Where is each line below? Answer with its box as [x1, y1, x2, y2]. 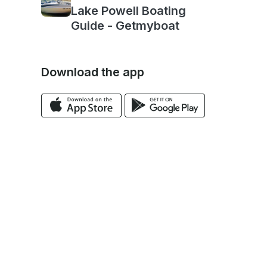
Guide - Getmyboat [71, 18, 180, 33]
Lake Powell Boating [71, 4, 187, 18]
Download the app [41, 65, 144, 80]
